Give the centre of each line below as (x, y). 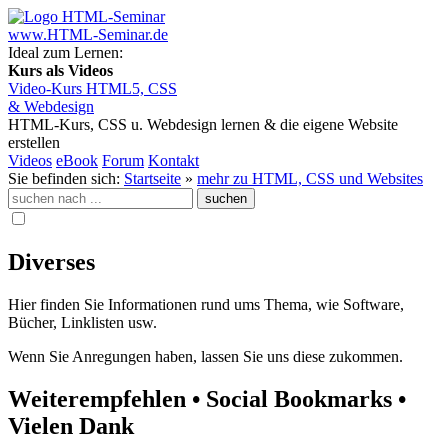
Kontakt (173, 160)
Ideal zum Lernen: (65, 52)
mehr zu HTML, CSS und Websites (310, 178)
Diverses (51, 261)
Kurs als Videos (60, 70)
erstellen (34, 142)
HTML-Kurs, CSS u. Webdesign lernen (136, 124)
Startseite (152, 178)
